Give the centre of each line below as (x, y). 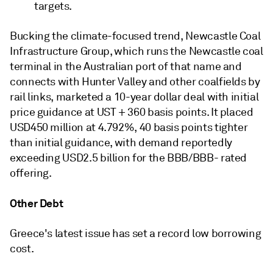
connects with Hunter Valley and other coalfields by (135, 82)
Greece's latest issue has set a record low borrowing (136, 233)
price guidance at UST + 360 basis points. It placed (132, 112)
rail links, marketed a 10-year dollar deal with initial (134, 97)
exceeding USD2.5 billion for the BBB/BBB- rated (129, 158)
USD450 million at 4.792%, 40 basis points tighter (129, 127)
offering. (31, 173)
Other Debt (37, 203)
